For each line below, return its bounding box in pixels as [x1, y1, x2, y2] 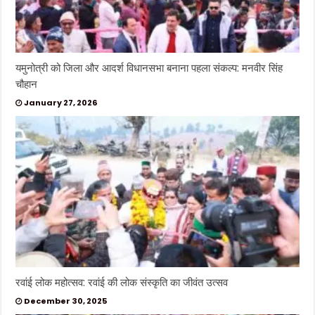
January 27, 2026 [24, 96, 98, 108]
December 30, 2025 [24, 295, 108, 307]
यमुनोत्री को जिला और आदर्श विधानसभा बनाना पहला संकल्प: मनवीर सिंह [15, 60, 283, 75]
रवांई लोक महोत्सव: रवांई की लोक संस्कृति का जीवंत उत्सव [15, 274, 229, 290]
